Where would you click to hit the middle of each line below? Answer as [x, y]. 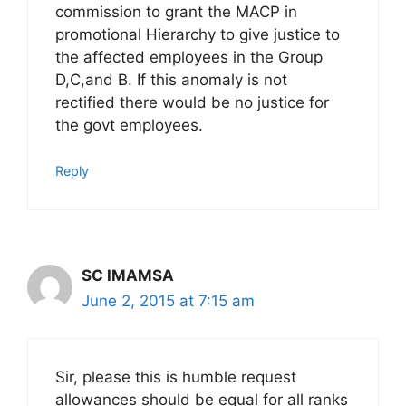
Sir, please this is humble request [176, 377]
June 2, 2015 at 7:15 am [168, 301]
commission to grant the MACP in [176, 11]
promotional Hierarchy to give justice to [198, 34]
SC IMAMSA [128, 276]
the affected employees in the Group [189, 57]
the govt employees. [129, 125]
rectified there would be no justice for [192, 102]
